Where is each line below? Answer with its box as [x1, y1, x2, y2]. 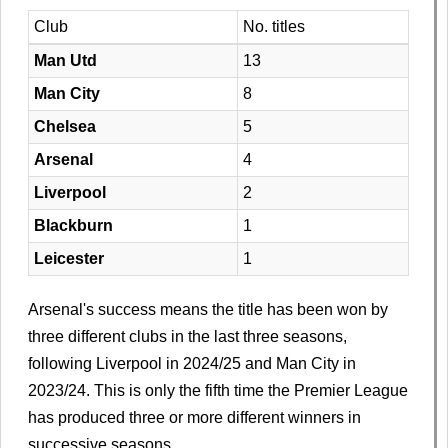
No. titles [243, 18, 305, 36]
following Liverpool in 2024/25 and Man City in [28, 355, 356, 373]
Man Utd [34, 52, 97, 70]
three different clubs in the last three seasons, [28, 328, 347, 346]
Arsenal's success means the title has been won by [28, 301, 388, 319]
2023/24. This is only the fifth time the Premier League [28, 382, 408, 400]
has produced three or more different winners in [28, 409, 361, 427]
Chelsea [34, 118, 96, 136]
